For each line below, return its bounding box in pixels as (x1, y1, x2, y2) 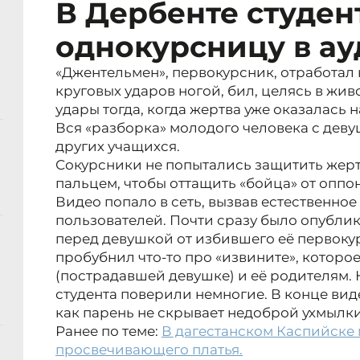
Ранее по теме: (55, 323, 162, 340)
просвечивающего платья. (55, 342, 243, 358)
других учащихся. (55, 138, 180, 155)
